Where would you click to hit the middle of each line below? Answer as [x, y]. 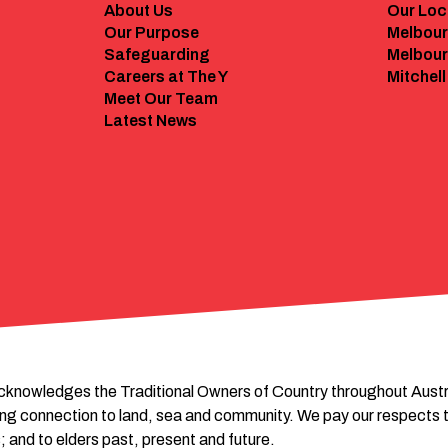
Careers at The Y [166, 76]
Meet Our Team [161, 98]
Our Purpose [152, 32]
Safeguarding [157, 54]
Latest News [151, 120]
